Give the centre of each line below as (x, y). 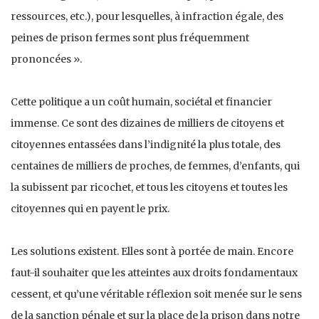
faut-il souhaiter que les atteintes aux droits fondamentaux (154, 272)
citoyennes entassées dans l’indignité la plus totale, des (146, 144)
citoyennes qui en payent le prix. (90, 208)
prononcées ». (46, 59)
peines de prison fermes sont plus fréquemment (130, 37)
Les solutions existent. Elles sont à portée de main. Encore (152, 251)
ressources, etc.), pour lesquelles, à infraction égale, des (147, 16)
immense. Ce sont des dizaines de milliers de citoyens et (147, 123)
